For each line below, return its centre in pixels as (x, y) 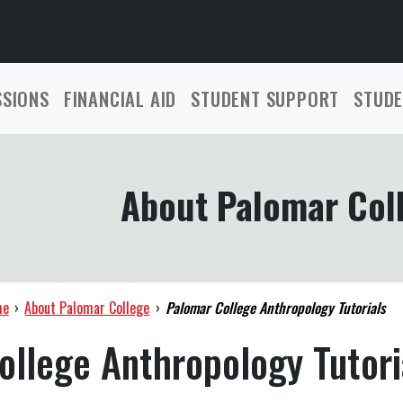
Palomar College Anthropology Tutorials (276, 308)
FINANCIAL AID (120, 99)
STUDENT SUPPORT (265, 99)
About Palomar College (87, 308)
